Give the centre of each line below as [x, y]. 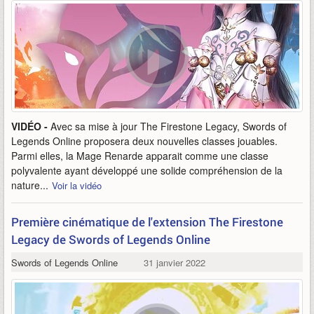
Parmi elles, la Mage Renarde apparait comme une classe [140, 156]
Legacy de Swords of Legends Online [111, 239]
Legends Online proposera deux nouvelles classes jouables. [144, 141]
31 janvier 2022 [174, 262]
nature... [30, 185]
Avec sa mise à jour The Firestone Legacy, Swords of [169, 126]
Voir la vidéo [77, 185]
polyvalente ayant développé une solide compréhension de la [147, 170]
